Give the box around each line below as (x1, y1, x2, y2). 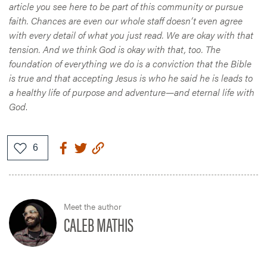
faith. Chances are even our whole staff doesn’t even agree (9, 14, 243, 28)
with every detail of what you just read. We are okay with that (9, 28, 253, 42)
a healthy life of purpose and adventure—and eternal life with (9, 85, 254, 100)
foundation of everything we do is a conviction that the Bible (9, 57, 252, 71)
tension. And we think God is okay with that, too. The (9, 42, 221, 57)
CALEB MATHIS (64, 210, 133, 238)
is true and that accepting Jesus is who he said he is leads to (9, 71, 253, 85)
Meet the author (64, 200, 122, 213)
